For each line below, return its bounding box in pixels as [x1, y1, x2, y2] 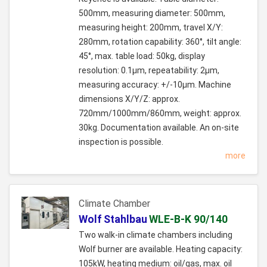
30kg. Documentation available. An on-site [79, 123, 239, 133]
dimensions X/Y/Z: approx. [79, 94, 180, 104]
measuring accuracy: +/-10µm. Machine [79, 80, 231, 90]
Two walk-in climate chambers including [79, 230, 232, 240]
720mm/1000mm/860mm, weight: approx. [79, 108, 241, 119]
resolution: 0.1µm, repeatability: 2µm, [79, 66, 219, 76]
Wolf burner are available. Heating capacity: [79, 244, 243, 254]
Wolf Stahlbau [79, 213, 147, 226]
